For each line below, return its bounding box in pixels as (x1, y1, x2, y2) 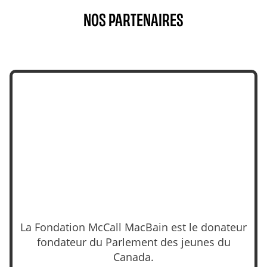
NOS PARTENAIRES (83, 10, 184, 29)
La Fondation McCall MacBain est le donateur (20, 220, 247, 235)
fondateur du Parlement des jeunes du (36, 235, 231, 250)
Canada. (113, 250, 154, 265)
